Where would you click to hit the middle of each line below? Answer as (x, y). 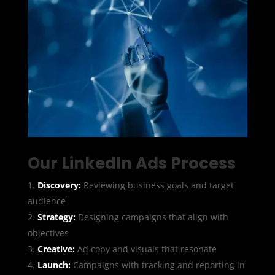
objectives (48, 233)
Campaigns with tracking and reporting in (157, 265)
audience (46, 201)
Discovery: (59, 185)
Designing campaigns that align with (152, 217)
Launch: (54, 265)
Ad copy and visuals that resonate (145, 249)
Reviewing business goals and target (157, 185)
